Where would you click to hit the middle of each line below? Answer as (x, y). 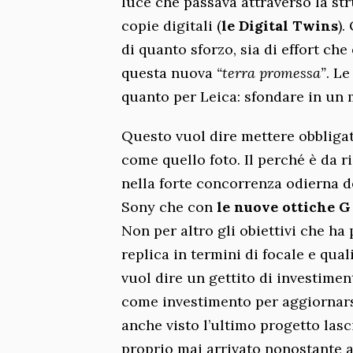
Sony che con (169, 206)
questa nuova (169, 72)
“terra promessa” (271, 72)
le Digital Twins (280, 25)
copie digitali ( (171, 25)
